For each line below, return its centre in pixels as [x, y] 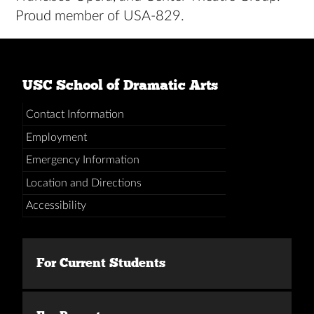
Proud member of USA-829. [100, 16]
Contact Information [75, 115]
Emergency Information [82, 160]
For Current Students [101, 263]
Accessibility [56, 206]
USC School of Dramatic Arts [120, 85]
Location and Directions [83, 183]
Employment [56, 137]
